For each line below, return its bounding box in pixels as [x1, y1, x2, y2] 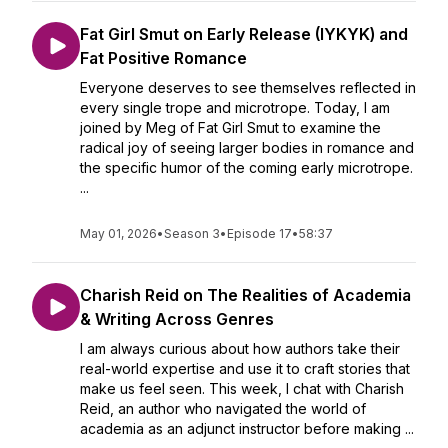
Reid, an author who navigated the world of [80, 400, 366, 417]
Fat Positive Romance [80, 48, 247, 68]
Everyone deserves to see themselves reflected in [80, 79, 416, 96]
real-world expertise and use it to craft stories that [80, 360, 410, 377]
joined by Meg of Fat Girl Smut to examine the [80, 119, 381, 136]
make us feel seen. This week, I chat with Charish [80, 380, 404, 397]
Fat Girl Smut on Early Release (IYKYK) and [80, 24, 408, 44]
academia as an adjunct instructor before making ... [80, 420, 414, 437]
